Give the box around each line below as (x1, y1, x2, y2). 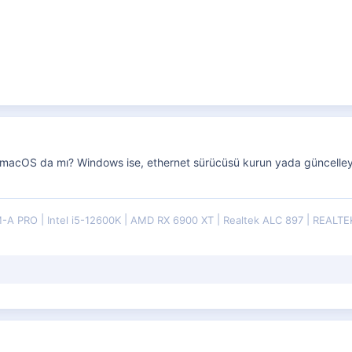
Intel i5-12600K (47, 213, 124, 226)
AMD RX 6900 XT (130, 213, 217, 226)
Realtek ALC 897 (223, 213, 306, 226)
